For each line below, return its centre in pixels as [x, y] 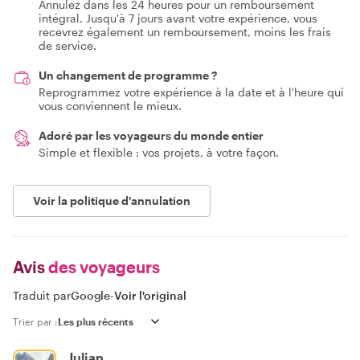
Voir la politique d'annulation [112, 200]
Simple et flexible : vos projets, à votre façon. [159, 152]
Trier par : [35, 321]
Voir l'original [151, 295]
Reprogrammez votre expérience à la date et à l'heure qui [191, 92]
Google [91, 295]
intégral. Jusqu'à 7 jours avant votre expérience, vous [178, 18]
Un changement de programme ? [128, 75]
